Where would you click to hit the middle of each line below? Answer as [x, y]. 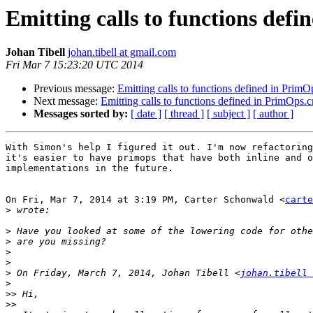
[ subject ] [228, 114]
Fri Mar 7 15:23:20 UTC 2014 [74, 65]
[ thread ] [184, 114]
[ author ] [273, 114]
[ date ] [146, 114]
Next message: [67, 101]
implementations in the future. [89, 168]
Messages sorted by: [81, 114]
